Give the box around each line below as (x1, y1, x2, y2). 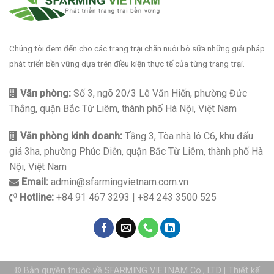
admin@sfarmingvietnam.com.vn (48, 176, 188, 188)
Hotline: (17, 191, 54, 204)
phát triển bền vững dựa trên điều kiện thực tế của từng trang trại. (9, 58, 245, 68)
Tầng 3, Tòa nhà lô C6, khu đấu (122, 130, 253, 143)
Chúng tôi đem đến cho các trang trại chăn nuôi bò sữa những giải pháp (9, 43, 265, 53)
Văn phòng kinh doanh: (18, 130, 122, 143)
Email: (19, 176, 48, 188)
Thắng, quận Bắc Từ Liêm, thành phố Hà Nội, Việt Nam (9, 102, 237, 114)
